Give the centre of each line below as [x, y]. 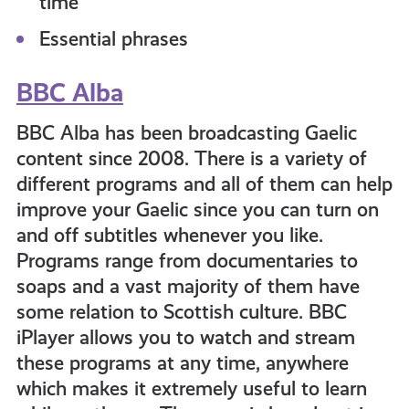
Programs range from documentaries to [187, 261]
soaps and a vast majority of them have [188, 286]
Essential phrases [113, 39]
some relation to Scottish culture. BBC [181, 312]
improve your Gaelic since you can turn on [197, 210]
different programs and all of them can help [204, 184]
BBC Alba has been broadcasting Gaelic [186, 133]
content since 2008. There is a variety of [191, 158]
